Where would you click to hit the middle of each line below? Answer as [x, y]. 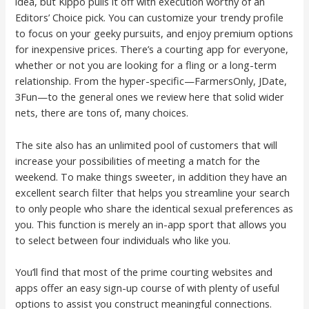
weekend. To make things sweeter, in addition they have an [151, 176]
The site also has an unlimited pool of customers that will [147, 144]
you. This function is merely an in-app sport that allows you [151, 224]
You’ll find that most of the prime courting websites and [144, 272]
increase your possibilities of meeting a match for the [138, 160]
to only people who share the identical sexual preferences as [154, 208]
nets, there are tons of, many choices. [102, 113]
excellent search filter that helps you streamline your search [153, 192]
